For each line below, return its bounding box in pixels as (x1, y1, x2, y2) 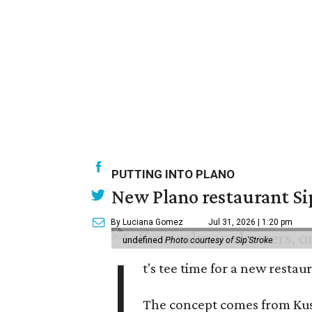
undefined (123, 235, 165, 245)
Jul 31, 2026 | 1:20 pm (208, 217, 292, 227)
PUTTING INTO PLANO (111, 167, 235, 181)
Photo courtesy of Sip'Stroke (165, 235, 273, 245)
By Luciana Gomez (111, 217, 183, 227)
